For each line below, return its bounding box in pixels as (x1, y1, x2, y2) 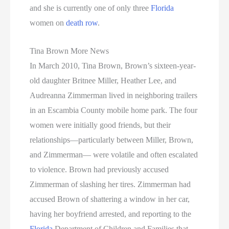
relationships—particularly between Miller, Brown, (30, 135, 194, 144)
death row (66, 18, 98, 28)
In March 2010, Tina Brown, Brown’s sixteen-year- (30, 61, 196, 70)
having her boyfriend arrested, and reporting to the (30, 210, 192, 218)
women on (30, 18, 66, 28)
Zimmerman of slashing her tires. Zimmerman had (30, 180, 191, 189)
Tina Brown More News (30, 47, 109, 55)
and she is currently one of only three (30, 4, 151, 13)
